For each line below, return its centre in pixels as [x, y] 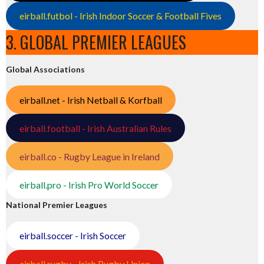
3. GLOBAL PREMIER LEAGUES [96, 42]
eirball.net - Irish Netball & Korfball [90, 100]
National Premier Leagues [57, 205]
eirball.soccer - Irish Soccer [72, 236]
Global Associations [45, 69]
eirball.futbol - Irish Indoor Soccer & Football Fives [120, 16]
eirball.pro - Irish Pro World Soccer [89, 184]
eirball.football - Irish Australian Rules [95, 128]
